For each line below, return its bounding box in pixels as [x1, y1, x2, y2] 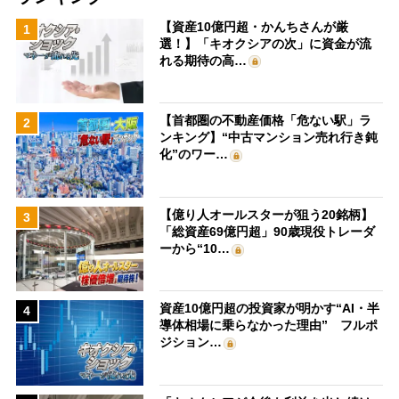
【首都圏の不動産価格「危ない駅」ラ [159, 113, 372, 128]
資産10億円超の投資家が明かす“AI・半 [159, 301, 380, 316]
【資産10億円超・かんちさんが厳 [159, 19, 349, 34]
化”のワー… [159, 147, 229, 162]
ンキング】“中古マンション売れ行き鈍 [159, 130, 379, 145]
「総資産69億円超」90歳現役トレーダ [159, 224, 376, 239]
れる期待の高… [159, 53, 248, 68]
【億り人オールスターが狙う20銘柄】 [159, 207, 374, 222]
